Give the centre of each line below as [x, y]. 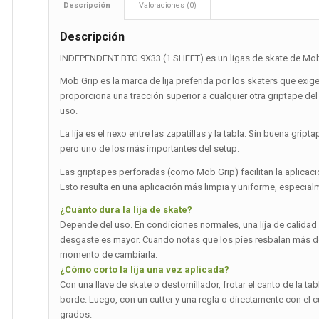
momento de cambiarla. [109, 254]
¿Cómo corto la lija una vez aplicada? [145, 269]
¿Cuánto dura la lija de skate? [126, 209]
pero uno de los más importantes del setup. [150, 149]
